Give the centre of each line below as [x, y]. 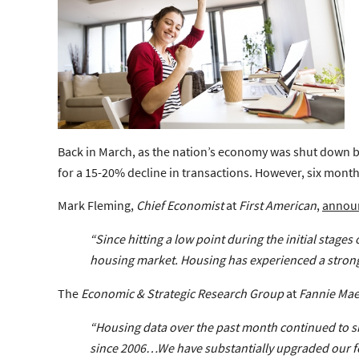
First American [278, 205]
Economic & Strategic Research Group [182, 293]
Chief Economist [180, 205]
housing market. [135, 259]
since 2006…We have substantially [183, 347]
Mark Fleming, [97, 205]
